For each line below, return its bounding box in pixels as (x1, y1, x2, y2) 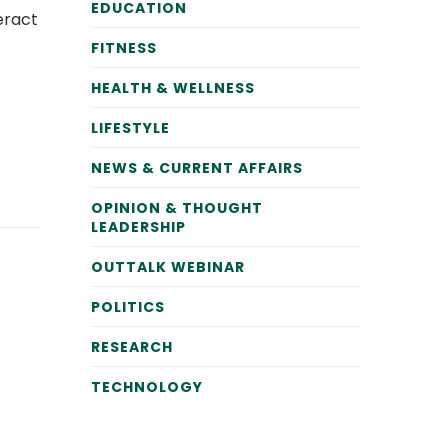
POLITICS (91, 297, 165, 317)
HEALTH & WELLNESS (91, 78, 255, 98)
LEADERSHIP (91, 217, 186, 237)
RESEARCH (91, 337, 173, 357)
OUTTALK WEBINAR (91, 257, 245, 277)
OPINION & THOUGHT (91, 198, 263, 218)
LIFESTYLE (91, 118, 170, 138)
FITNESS (91, 38, 157, 58)
